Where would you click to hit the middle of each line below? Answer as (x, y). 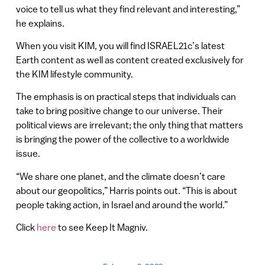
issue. (28, 153)
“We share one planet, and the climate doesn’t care (120, 176)
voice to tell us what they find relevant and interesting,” (128, 9)
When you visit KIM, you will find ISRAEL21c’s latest (120, 45)
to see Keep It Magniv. (102, 227)
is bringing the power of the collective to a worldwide (122, 139)
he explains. (40, 23)
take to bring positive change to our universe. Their (119, 111)
